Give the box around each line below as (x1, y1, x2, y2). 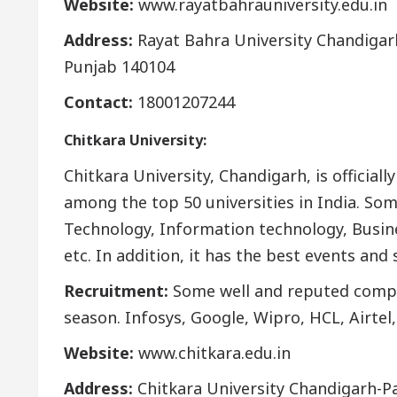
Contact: (64, 90, 133, 113)
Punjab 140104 (64, 55, 175, 77)
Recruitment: (64, 279, 168, 301)
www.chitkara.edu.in (134, 341, 291, 363)
